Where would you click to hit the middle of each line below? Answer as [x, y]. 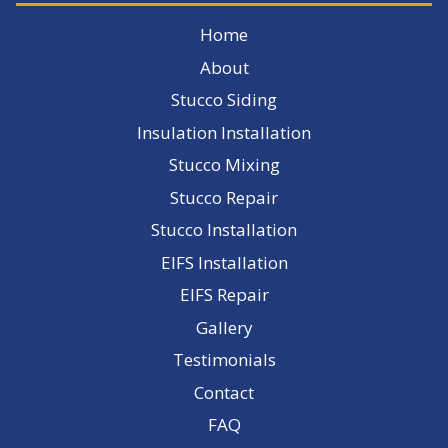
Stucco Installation [224, 230]
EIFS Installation [224, 262]
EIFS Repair [224, 295]
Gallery [224, 327]
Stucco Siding [224, 100]
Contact [224, 392]
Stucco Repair [224, 197]
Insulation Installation [224, 132]
